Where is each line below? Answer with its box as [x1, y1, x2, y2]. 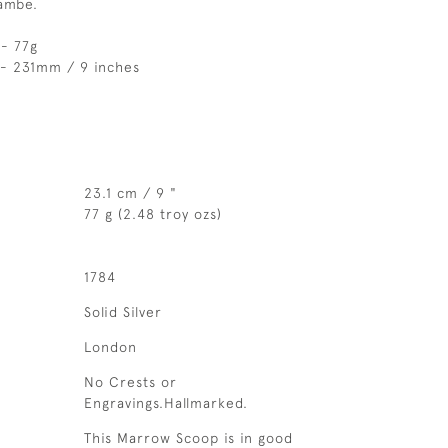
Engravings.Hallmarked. [83, 395, 248, 411]
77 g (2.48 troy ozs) [83, 206, 222, 222]
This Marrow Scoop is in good [83, 430, 293, 446]
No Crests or [83, 374, 177, 390]
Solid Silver [83, 304, 162, 320]
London [83, 339, 137, 355]
